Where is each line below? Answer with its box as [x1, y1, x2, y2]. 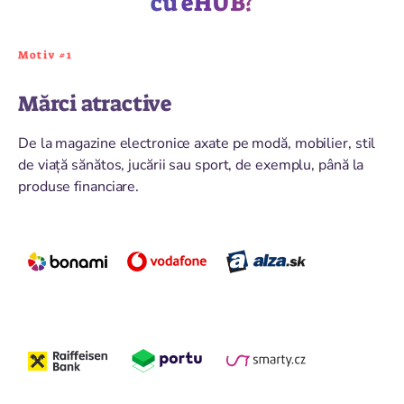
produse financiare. [18, 176, 140, 197]
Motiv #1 [18, 47, 73, 62]
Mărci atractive [18, 88, 172, 118]
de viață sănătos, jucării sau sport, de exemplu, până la [18, 154, 364, 175]
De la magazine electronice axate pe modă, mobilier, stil [18, 133, 376, 153]
